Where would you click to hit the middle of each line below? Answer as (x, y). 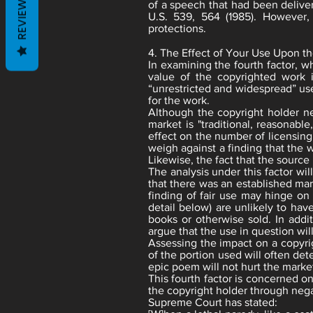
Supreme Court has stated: (213, 302)
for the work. (179, 100)
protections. (177, 28)
